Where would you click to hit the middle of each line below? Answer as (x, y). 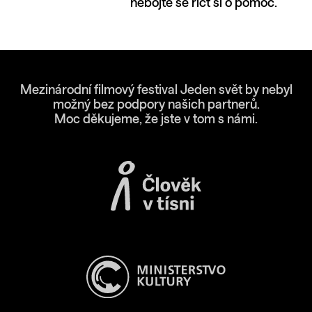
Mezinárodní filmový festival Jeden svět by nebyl (156, 90)
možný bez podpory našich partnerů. (156, 105)
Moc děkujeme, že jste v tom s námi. (156, 119)
